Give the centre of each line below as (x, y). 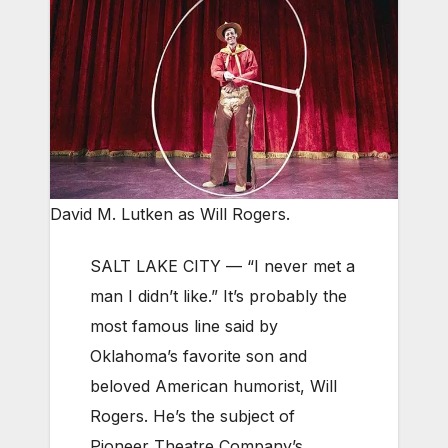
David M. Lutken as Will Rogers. (170, 214)
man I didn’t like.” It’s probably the (218, 296)
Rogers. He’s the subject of (192, 416)
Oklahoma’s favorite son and (198, 356)
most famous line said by (184, 326)
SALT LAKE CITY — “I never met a (222, 266)
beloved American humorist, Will (213, 386)
